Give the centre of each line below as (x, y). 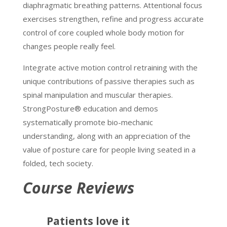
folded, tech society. (58, 163)
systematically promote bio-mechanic (88, 122)
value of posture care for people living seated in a (109, 149)
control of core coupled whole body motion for (103, 32)
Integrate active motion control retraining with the (110, 67)
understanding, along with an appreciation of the (106, 136)
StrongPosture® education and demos (90, 108)
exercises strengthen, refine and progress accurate (113, 19)
